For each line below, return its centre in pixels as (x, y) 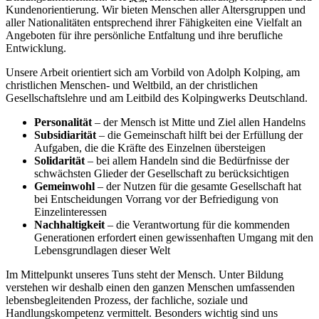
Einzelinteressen (70, 211)
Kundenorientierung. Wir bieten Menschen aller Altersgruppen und (156, 9)
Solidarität (59, 160)
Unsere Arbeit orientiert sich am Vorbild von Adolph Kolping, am (153, 72)
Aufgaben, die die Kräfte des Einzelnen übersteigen (150, 147)
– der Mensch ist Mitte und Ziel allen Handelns (199, 122)
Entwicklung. (36, 48)
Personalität (63, 122)
